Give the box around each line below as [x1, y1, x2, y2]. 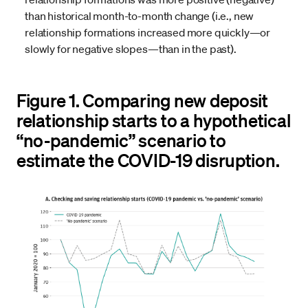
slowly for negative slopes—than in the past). [25, 42, 236, 56]
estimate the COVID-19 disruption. [16, 148, 280, 172]
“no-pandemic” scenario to [16, 129, 226, 152]
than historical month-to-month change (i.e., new [25, 9, 254, 23]
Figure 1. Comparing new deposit [16, 89, 268, 112]
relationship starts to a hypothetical [16, 109, 291, 132]
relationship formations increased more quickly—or [25, 25, 271, 40]
